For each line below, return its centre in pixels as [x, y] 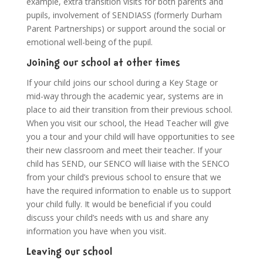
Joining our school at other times [103, 64]
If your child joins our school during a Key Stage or [122, 83]
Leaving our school [69, 253]
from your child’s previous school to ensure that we [124, 177]
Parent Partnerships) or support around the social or [126, 29]
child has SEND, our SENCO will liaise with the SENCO [128, 164]
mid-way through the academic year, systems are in [124, 96]
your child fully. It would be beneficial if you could [119, 204]
